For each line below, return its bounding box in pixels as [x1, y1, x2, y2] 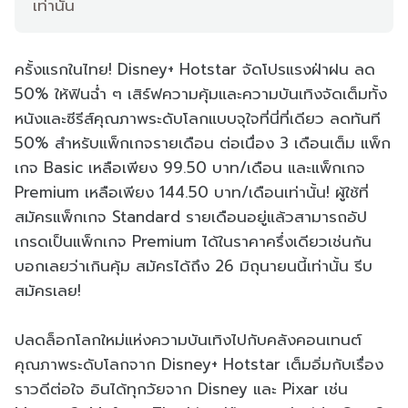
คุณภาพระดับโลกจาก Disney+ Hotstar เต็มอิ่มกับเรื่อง [15, 352, 383, 376]
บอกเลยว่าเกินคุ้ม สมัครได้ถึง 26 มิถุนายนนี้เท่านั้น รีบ [15, 253, 372, 278]
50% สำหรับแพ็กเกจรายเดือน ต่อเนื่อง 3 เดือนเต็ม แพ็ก [15, 130, 391, 155]
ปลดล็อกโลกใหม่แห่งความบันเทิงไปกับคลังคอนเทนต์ [15, 327, 362, 352]
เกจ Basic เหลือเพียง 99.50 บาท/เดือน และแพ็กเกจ [15, 155, 365, 179]
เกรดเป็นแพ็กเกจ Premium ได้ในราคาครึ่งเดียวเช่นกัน [15, 229, 372, 253]
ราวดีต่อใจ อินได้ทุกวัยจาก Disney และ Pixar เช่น [15, 376, 348, 401]
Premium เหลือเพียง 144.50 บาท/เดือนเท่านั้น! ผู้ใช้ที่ [15, 179, 369, 204]
